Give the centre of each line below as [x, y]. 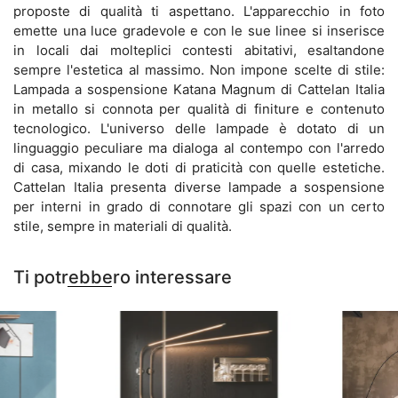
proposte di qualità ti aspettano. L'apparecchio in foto [199, 12]
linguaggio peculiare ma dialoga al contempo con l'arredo [199, 148]
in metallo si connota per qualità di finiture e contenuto [199, 109]
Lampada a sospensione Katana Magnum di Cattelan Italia [199, 90]
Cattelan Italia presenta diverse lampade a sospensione [199, 187]
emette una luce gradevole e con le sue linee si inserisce [199, 31]
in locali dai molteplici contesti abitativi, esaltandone [199, 51]
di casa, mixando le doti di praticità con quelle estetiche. [199, 168]
